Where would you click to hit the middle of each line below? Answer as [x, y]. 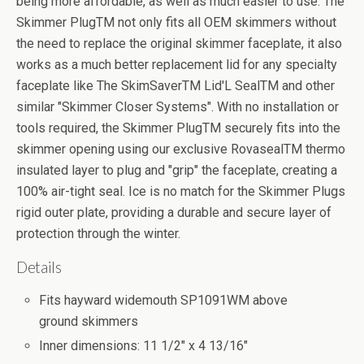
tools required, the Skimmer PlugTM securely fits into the [178, 128]
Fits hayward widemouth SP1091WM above [164, 300]
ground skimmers [89, 321]
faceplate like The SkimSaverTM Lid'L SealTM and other [175, 86]
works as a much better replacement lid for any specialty [177, 65]
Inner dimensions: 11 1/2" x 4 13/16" [144, 346]
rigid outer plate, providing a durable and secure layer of [174, 212]
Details [39, 267]
